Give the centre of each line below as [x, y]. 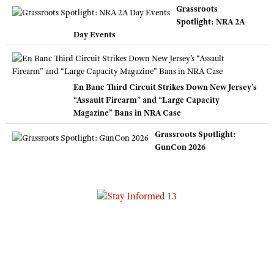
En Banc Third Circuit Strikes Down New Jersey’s [165, 87]
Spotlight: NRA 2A [210, 22]
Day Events [94, 35]
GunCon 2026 [180, 147]
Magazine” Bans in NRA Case [127, 113]
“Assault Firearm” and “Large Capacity [146, 100]
